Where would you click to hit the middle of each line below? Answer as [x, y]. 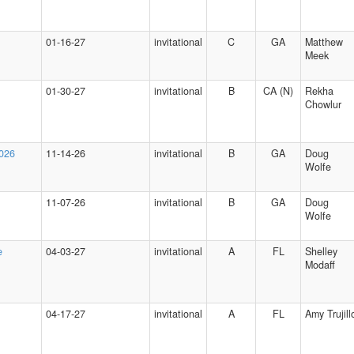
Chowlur [323, 104]
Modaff [320, 265]
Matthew [324, 42]
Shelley [321, 251]
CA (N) [278, 91]
